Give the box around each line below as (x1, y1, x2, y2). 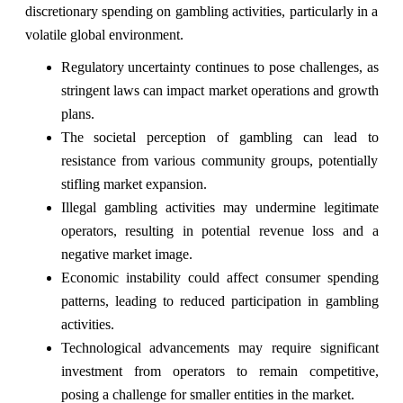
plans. (60, 106, 94, 122)
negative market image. (60, 246, 193, 263)
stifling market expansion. (60, 176, 207, 193)
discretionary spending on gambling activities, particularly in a (24, 4, 379, 20)
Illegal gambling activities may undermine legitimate (60, 200, 379, 216)
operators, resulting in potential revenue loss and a (60, 223, 379, 239)
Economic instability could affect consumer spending (60, 270, 379, 286)
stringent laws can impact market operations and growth (60, 83, 379, 99)
